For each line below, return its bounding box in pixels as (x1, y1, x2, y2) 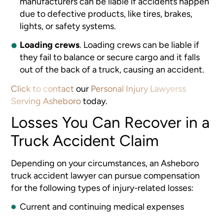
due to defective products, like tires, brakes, (20, 8, 193, 19)
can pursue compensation (98, 170, 200, 181)
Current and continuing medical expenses (20, 201, 184, 212)
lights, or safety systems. (20, 20, 116, 31)
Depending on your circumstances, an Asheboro (11, 157, 199, 168)
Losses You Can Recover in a (11, 113, 210, 132)
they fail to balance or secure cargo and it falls (20, 52, 200, 63)
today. (81, 95, 108, 106)
